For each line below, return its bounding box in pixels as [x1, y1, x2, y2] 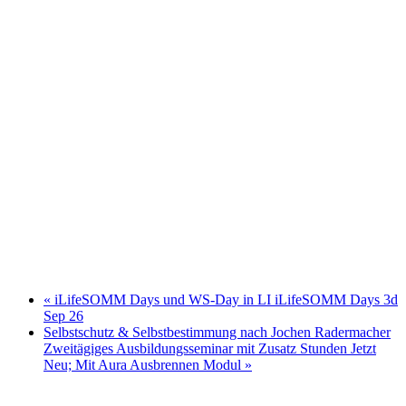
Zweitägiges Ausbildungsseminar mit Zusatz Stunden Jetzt [43, 341, 376, 357]
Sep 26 [43, 308, 83, 324]
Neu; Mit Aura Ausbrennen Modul [43, 357, 245, 373]
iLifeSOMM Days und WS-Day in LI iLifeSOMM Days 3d [51, 292, 398, 308]
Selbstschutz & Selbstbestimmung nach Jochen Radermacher [43, 324, 391, 341]
